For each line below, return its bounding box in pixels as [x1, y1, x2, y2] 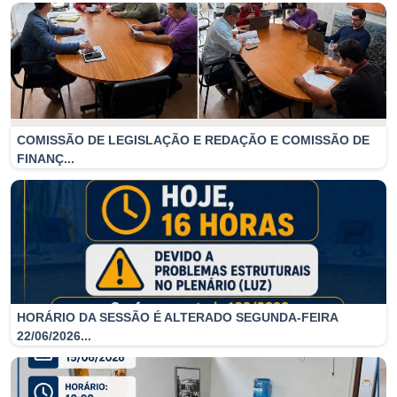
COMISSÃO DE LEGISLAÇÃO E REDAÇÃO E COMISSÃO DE [17, 175, 370, 190]
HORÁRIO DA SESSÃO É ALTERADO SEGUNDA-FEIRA [17, 353, 338, 367]
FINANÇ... [17, 194, 74, 208]
